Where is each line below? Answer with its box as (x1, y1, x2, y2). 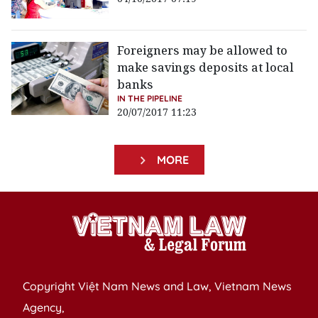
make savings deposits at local (117, 60, 295, 76)
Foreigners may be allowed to (117, 43, 288, 59)
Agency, (23, 300, 65, 315)
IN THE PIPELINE (117, 93, 183, 104)
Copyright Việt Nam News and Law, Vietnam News (23, 279, 292, 294)
